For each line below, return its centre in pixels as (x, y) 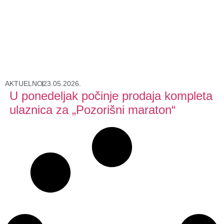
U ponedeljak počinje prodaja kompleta (111, 96)
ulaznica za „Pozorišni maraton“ (92, 110)
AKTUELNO (24, 83)
